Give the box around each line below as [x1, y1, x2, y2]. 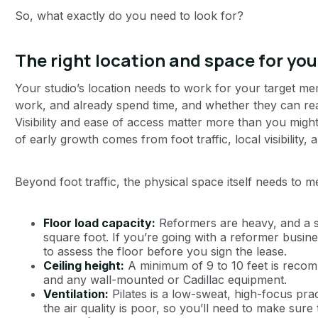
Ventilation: [43, 286, 109, 301]
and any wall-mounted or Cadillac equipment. [43, 272, 287, 287]
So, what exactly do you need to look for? [14, 8, 243, 23]
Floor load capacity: [43, 215, 155, 230]
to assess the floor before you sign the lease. [43, 243, 287, 258]
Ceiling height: [43, 258, 124, 273]
